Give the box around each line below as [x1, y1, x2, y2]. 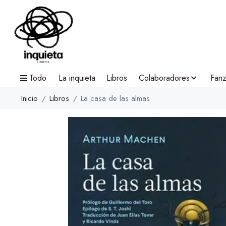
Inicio [21, 92, 38, 104]
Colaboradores [138, 72, 190, 84]
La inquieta [58, 72, 95, 84]
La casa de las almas [81, 92, 150, 104]
